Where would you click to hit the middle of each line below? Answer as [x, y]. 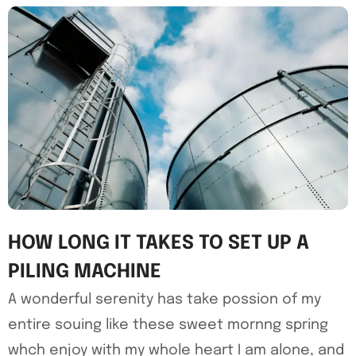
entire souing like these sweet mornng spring [168, 325]
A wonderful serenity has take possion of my [164, 300]
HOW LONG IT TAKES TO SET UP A [159, 244]
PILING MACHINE [85, 273]
